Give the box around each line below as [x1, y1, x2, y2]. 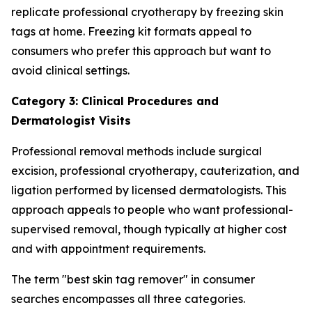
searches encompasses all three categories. [11, 292, 245, 306]
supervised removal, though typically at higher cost [11, 222, 287, 236]
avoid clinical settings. [11, 63, 130, 77]
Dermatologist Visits [11, 114, 131, 127]
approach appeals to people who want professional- [11, 203, 293, 217]
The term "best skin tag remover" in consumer [11, 272, 255, 286]
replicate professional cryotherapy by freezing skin [11, 5, 283, 19]
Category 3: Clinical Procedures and [11, 94, 219, 108]
